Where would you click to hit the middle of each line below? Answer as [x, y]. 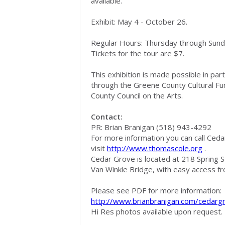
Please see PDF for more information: [156, 190]
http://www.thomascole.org [155, 148]
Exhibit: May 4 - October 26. [139, 22]
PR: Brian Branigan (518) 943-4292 [151, 127]
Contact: [107, 117]
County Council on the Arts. [137, 95]
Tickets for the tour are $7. [138, 53]
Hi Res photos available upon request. [157, 211]
